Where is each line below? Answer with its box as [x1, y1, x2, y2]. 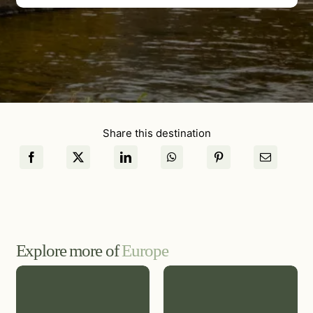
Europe [122, 240, 168, 260]
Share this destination [102, 126, 211, 140]
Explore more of [15, 240, 122, 260]
